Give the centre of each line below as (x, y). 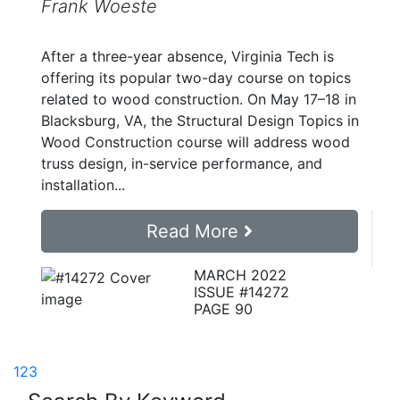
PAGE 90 (223, 309)
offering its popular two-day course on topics (196, 78)
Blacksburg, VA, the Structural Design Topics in (200, 121)
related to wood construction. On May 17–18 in (199, 100)
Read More (195, 232)
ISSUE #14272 (241, 292)
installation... (83, 185)
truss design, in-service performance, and (182, 164)
